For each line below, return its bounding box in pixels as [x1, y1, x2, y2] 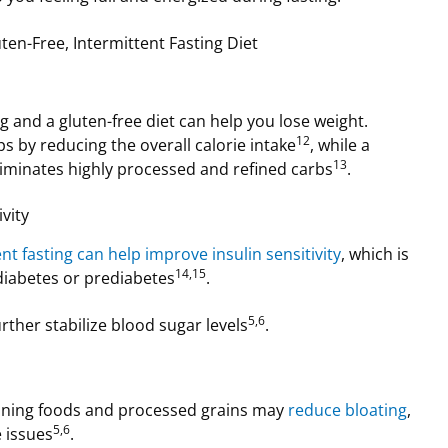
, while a [310, 133, 370, 156]
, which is [341, 243, 409, 266]
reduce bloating [288, 398, 407, 421]
